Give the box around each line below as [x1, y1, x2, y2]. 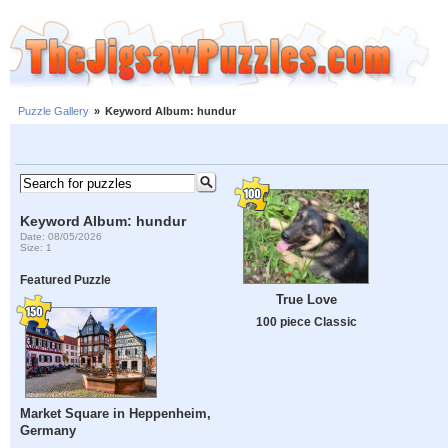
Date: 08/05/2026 [20, 230, 103, 242]
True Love [275, 292, 337, 308]
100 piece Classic [255, 315, 357, 329]
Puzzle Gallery [18, 105, 89, 118]
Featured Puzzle [20, 273, 112, 287]
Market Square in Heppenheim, [20, 406, 212, 422]
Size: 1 [20, 241, 53, 253]
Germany [20, 423, 77, 439]
